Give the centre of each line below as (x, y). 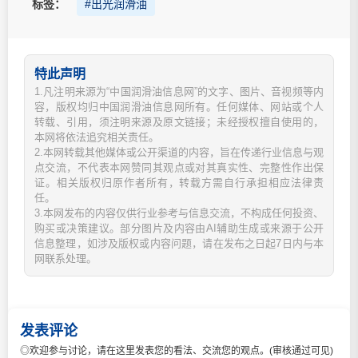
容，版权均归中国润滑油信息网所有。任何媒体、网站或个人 (179, 106)
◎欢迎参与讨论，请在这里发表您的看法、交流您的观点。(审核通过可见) (177, 350)
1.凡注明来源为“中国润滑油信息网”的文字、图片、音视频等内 (179, 91)
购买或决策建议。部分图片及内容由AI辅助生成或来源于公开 (179, 228)
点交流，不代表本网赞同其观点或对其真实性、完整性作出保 (179, 167)
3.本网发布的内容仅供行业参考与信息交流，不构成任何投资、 (179, 213)
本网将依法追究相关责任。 (97, 137)
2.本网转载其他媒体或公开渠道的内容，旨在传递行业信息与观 (179, 152)
